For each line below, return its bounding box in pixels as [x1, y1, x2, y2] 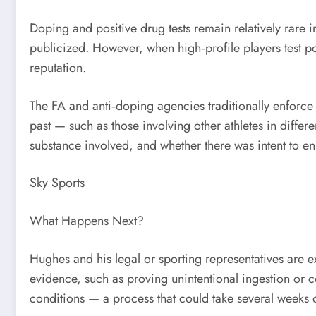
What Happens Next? [30, 212, 144, 231]
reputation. [30, 59, 86, 78]
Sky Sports [30, 174, 85, 193]
